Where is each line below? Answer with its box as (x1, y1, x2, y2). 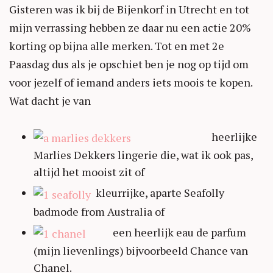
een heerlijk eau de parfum (86, 224, 246, 239)
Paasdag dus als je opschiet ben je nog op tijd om (9, 56, 249, 71)
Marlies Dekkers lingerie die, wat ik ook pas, (34, 147, 253, 162)
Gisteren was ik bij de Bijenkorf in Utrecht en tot (9, 1, 249, 16)
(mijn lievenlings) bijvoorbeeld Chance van (34, 243, 248, 258)
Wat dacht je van (9, 93, 91, 108)
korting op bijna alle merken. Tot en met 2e (9, 38, 224, 53)
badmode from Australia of (34, 204, 165, 219)
